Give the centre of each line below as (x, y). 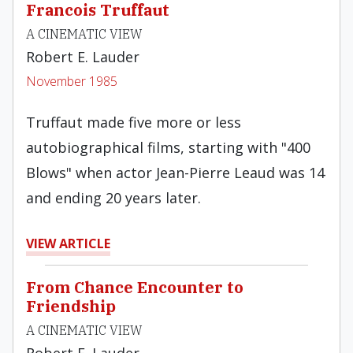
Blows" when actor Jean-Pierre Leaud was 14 (175, 173)
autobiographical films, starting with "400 (168, 147)
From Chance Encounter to (135, 287)
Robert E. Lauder (83, 57)
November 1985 (72, 81)
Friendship (71, 306)
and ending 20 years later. (113, 198)
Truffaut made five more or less (134, 122)
